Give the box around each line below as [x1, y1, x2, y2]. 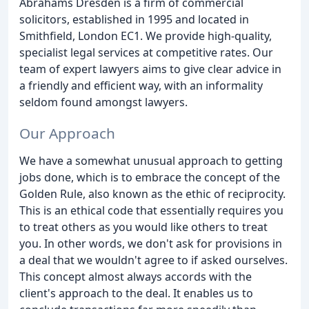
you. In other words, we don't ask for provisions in [19, 235, 282, 251]
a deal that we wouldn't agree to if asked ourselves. [19, 252, 288, 268]
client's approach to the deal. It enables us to [19, 285, 253, 301]
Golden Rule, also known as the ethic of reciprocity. [19, 186, 286, 201]
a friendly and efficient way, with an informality [19, 78, 263, 93]
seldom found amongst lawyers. [19, 94, 188, 110]
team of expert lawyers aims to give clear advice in [19, 61, 281, 77]
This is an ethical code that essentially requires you [19, 202, 283, 218]
